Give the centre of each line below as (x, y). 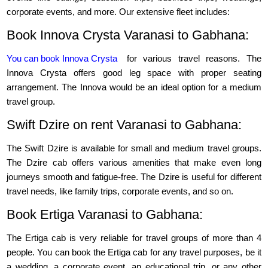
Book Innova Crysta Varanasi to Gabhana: (128, 35)
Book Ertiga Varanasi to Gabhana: (105, 215)
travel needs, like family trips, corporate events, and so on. (120, 191)
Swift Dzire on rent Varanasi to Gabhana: (124, 125)
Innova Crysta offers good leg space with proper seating (134, 73)
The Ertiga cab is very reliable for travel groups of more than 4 (134, 238)
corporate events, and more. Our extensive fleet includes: (118, 12)
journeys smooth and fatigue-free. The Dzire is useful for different (134, 177)
